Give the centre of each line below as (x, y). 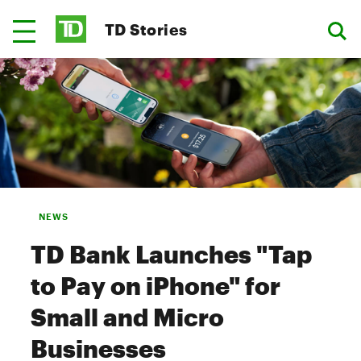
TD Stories (146, 29)
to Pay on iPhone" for (156, 286)
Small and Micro (127, 317)
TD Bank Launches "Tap (171, 254)
